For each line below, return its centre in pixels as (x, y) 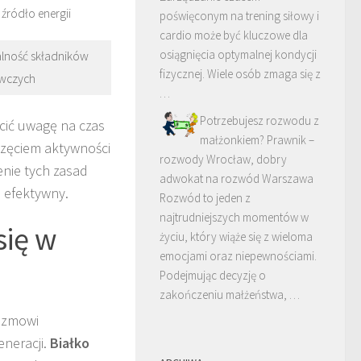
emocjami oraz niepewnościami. (238, 256)
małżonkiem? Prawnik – (257, 140)
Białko (70, 342)
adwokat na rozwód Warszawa (237, 178)
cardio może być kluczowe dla (234, 35)
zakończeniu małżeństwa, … (230, 295)
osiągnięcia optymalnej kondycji (238, 54)
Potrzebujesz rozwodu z (259, 120)
